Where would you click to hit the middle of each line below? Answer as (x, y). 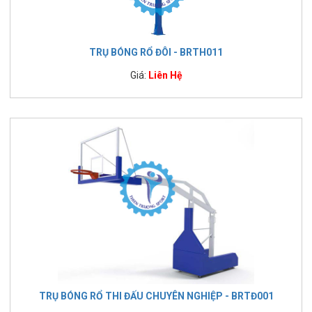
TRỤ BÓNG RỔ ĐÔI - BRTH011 (156, 52)
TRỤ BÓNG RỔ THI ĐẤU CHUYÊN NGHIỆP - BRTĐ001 (156, 296)
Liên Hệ (165, 75)
